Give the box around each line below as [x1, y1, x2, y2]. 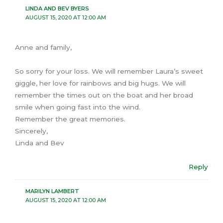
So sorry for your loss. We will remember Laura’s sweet [15, 67, 203, 75]
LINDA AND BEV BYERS [25, 5, 89, 12]
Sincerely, [15, 126, 48, 135]
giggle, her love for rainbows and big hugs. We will [15, 79, 186, 87]
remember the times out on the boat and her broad [15, 91, 193, 99]
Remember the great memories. [15, 114, 125, 123]
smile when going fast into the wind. [15, 103, 140, 111]
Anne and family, [15, 43, 72, 51]
